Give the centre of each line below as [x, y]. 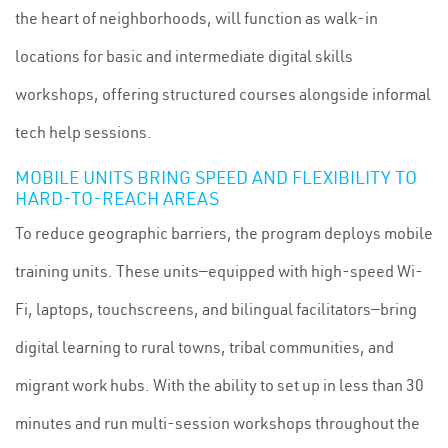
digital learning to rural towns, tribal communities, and [204, 347]
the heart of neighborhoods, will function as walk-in [196, 18]
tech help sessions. [83, 132]
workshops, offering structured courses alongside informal [223, 94]
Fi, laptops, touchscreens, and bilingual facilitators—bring [216, 309]
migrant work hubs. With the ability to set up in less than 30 [219, 385]
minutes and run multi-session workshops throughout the [217, 423]
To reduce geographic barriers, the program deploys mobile [224, 233]
